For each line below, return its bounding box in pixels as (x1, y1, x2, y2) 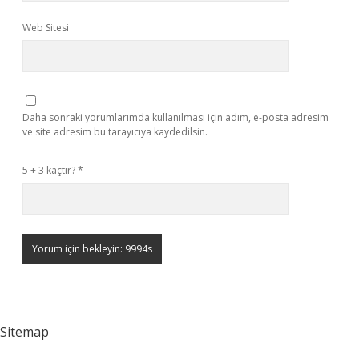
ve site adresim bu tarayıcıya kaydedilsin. (22, 125, 208, 139)
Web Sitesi (22, 21, 69, 34)
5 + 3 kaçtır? (22, 163, 78, 177)
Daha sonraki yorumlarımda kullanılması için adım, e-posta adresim (22, 111, 329, 124)
